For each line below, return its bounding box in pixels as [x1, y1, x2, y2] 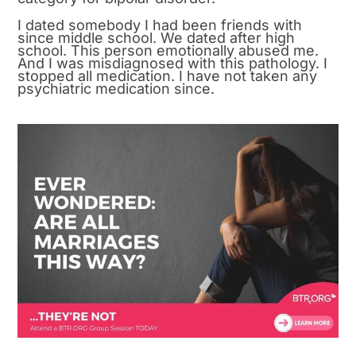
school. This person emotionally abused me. [17, 42, 319, 60]
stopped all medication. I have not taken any [17, 68, 318, 85]
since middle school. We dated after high [17, 29, 296, 47]
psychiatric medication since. [17, 80, 215, 98]
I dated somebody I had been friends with [17, 17, 303, 34]
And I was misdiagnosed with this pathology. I [17, 55, 328, 72]
